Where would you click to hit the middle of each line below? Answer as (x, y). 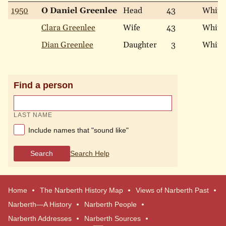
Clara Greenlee (68, 28)
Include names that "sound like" (77, 130)
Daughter (140, 45)
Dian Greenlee (67, 45)
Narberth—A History (40, 204)
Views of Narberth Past (172, 190)
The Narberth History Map (81, 190)
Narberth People (110, 204)
